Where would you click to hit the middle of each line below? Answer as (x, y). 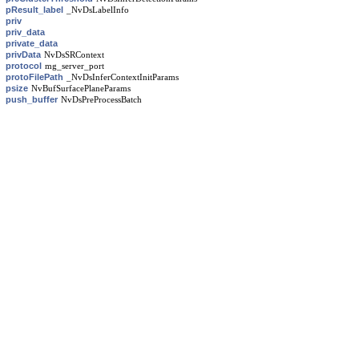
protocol (24, 66)
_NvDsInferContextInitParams (123, 77)
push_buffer (32, 99)
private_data (32, 43)
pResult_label (34, 10)
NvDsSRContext (74, 55)
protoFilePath (34, 77)
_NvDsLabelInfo (98, 10)
